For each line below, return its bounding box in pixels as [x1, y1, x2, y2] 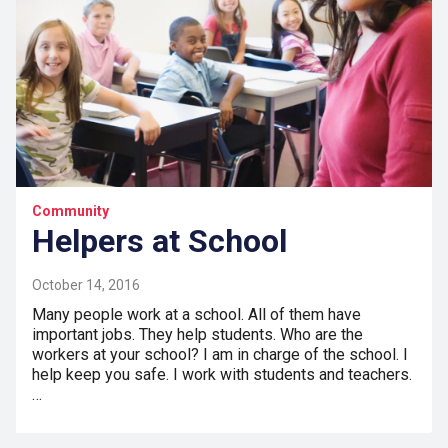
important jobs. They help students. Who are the [32, 325, 363, 345]
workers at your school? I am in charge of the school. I [32, 345, 408, 365]
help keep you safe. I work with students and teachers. [32, 365, 412, 385]
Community [32, 203, 109, 220]
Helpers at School [32, 222, 287, 261]
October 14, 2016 [32, 277, 140, 294]
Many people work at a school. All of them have [32, 305, 361, 325]
